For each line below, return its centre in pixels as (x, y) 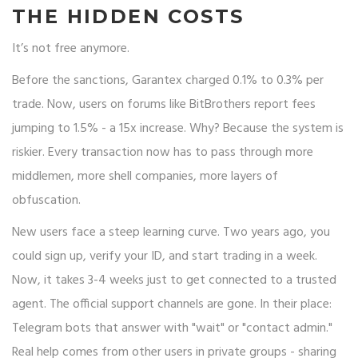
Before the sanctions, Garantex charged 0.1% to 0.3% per (168, 81)
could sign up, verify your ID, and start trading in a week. (165, 257)
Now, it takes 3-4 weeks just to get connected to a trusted (174, 281)
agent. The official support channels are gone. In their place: (172, 305)
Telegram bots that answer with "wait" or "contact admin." (172, 329)
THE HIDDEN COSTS (128, 17)
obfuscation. (46, 201)
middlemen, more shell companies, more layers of (145, 177)
